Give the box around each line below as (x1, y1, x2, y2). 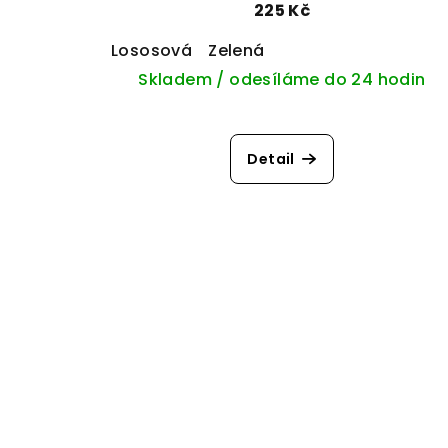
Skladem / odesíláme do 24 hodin (138, 68, 426, 92)
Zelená (208, 39, 265, 63)
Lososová (111, 39, 193, 63)
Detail (247, 149, 295, 170)
